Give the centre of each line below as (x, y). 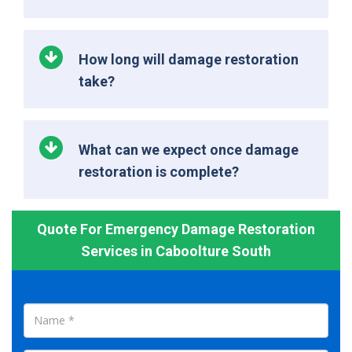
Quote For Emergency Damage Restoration (176, 229)
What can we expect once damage (189, 149)
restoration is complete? (159, 171)
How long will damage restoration (189, 59)
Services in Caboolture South (176, 251)
